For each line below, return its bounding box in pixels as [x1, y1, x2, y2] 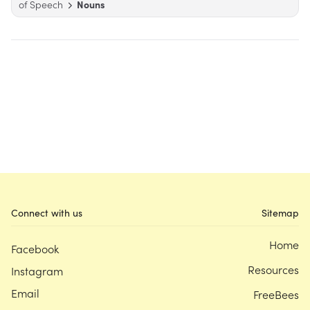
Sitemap [262, 206, 299, 220]
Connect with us [11, 206, 82, 220]
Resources [248, 262, 299, 277]
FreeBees [253, 286, 299, 302]
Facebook [11, 241, 59, 257]
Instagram [11, 263, 63, 279]
